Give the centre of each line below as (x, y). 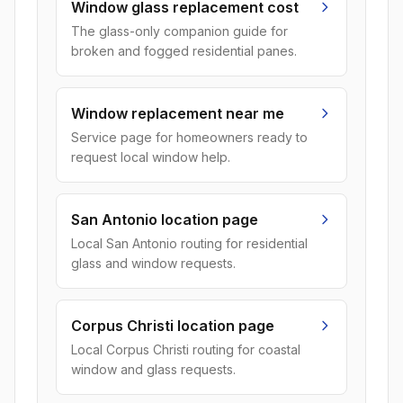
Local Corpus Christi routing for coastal (186, 349)
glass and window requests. (153, 263)
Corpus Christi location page (173, 326)
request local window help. (151, 157)
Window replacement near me (178, 113)
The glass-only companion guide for (179, 31)
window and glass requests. (153, 369)
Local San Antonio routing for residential (189, 243)
